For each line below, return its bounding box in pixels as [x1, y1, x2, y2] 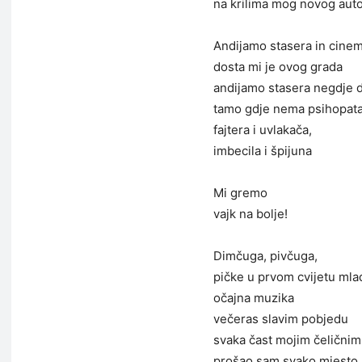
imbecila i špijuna [213, 143, 312, 158]
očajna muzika [213, 290, 294, 305]
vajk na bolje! [213, 206, 288, 221]
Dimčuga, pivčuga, [213, 248, 318, 263]
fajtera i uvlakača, [213, 122, 312, 137]
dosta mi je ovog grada [213, 59, 343, 74]
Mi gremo [213, 185, 267, 200]
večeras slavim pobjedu [213, 311, 348, 326]
